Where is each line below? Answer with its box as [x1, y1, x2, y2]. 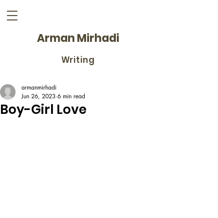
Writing [61, 54, 95, 66]
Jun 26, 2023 [21, 92, 55, 100]
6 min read [57, 92, 85, 100]
